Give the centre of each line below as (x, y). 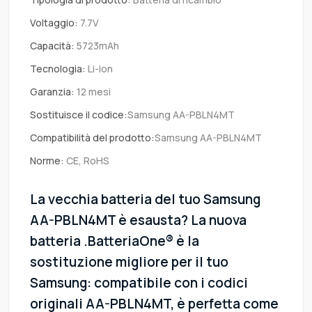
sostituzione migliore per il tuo (129, 262)
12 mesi (93, 92)
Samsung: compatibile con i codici (139, 283)
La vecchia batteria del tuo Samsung (145, 200)
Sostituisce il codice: (79, 115)
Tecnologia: (58, 69)
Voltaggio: (54, 23)
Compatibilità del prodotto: (92, 138)
